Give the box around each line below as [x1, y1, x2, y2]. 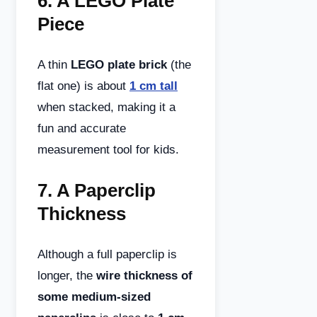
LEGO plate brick [71, 58, 167, 71]
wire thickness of [96, 269, 192, 282]
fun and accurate [38, 122, 126, 135]
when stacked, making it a [38, 100, 175, 114]
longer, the [38, 269, 96, 282]
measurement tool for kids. [38, 143, 179, 156]
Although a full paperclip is [38, 248, 177, 261]
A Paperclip [57, 180, 156, 201]
